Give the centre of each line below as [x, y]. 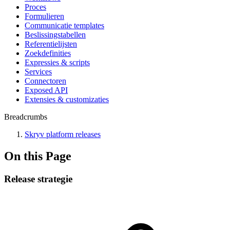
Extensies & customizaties [67, 99]
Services [38, 72]
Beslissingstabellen [55, 35]
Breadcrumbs [26, 117]
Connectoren [45, 81]
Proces [35, 7]
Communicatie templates [64, 25]
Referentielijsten [51, 44]
